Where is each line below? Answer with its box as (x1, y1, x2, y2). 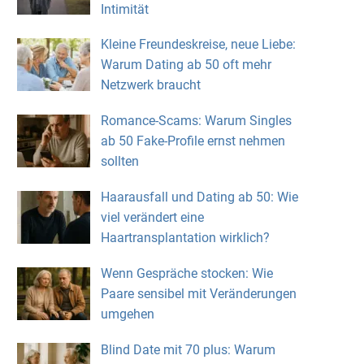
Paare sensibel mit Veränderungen (100, 285, 297, 301)
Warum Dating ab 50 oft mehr (100, 57, 271, 73)
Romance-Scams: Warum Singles (100, 113, 292, 129)
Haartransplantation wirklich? (100, 229, 270, 245)
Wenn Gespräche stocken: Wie (100, 265, 273, 281)
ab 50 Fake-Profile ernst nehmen (100, 133, 285, 149)
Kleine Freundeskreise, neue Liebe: (100, 37, 296, 53)
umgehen (100, 305, 154, 322)
